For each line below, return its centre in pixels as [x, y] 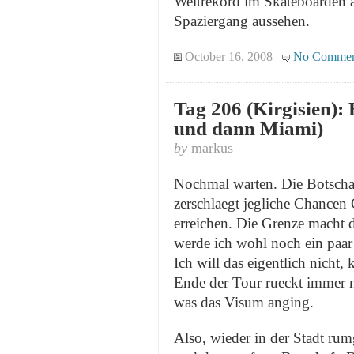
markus [210, 148]
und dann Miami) [249, 129]
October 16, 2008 [229, 57]
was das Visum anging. [244, 303]
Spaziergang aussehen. [242, 21]
